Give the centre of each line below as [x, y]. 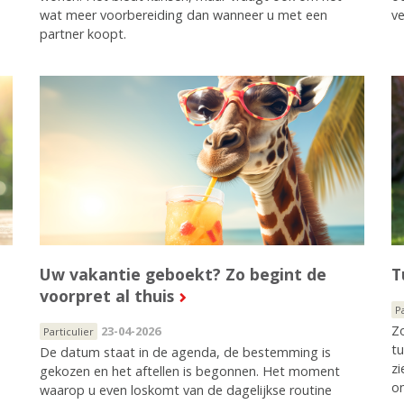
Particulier [68, 331]
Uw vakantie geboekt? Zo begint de [183, 274]
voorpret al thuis [106, 295]
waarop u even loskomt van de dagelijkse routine [185, 390]
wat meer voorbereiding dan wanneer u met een [183, 14]
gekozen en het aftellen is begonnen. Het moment [189, 371]
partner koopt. [83, 33]
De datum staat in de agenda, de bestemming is [185, 352]
